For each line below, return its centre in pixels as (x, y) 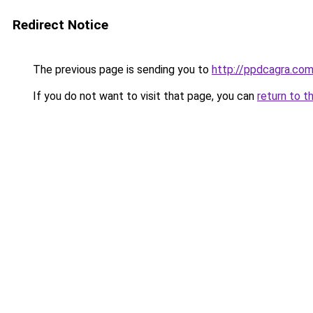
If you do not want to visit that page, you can (144, 96)
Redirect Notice (60, 25)
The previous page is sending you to (121, 70)
